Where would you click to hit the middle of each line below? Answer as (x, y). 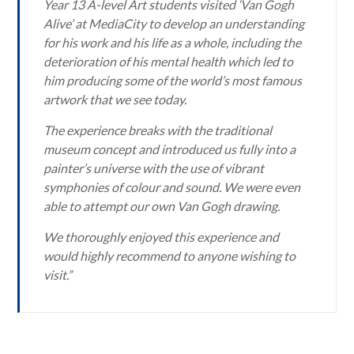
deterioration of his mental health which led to (169, 62)
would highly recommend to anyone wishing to (170, 256)
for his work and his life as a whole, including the (173, 43)
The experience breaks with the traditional (158, 130)
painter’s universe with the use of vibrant (154, 168)
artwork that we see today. (115, 100)
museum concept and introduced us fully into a (170, 149)
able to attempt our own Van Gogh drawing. (162, 206)
